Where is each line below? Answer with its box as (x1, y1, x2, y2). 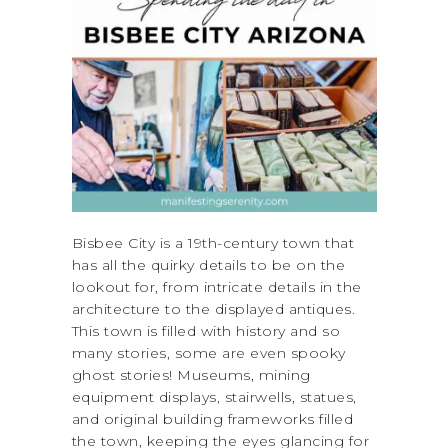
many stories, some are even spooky (71, 344, 346, 363)
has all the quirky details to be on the (71, 256, 345, 275)
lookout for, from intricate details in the (71, 278, 362, 297)
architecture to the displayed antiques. (71, 300, 355, 319)
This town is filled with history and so (71, 322, 340, 341)
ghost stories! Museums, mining (71, 366, 311, 385)
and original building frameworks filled (71, 410, 353, 429)
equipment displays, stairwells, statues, (71, 388, 357, 407)
